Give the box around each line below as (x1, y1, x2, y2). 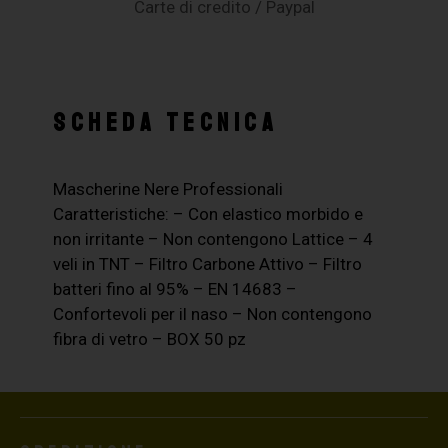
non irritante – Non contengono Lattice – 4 (53, 228, 374, 249)
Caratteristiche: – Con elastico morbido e (53, 203, 364, 224)
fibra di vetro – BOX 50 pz (53, 328, 247, 349)
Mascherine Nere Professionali (53, 178, 284, 199)
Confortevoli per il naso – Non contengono (53, 303, 373, 324)
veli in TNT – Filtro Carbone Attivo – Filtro (53, 253, 363, 274)
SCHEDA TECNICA (53, 106, 279, 139)
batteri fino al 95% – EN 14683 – (53, 278, 298, 299)
